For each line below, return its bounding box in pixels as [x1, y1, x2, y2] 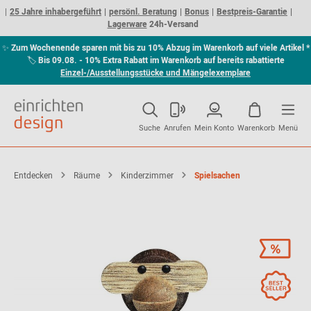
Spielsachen [194, 169, 240, 182]
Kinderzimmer [121, 169, 174, 182]
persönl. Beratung [109, 6, 177, 18]
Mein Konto [194, 122, 234, 134]
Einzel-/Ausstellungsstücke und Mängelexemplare [60, 67, 251, 79]
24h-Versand [146, 18, 199, 31]
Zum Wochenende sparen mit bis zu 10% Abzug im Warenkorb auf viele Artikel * [10, 42, 310, 54]
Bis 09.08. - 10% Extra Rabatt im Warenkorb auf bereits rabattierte [37, 54, 285, 67]
